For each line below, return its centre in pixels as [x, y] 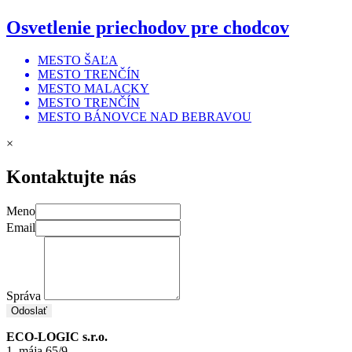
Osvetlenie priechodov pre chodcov [148, 27]
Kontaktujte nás [71, 177]
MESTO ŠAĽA [78, 60]
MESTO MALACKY [93, 89]
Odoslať [29, 311]
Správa [25, 296]
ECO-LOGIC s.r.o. [57, 337]
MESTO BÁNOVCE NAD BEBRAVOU [145, 117]
